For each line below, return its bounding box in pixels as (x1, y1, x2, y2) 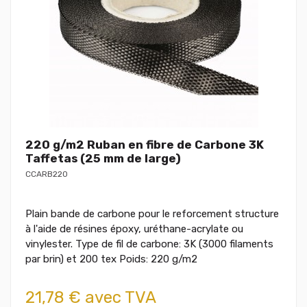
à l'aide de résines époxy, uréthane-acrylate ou (25, 222, 243, 235)
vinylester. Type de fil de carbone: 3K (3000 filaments (25, 237, 273, 250)
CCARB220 (25, 169, 68, 179)
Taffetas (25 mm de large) (25, 151, 181, 165)
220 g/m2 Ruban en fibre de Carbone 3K (25, 137, 264, 151)
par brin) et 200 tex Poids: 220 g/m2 (25, 252, 197, 265)
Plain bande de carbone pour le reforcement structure (25, 207, 279, 220)
